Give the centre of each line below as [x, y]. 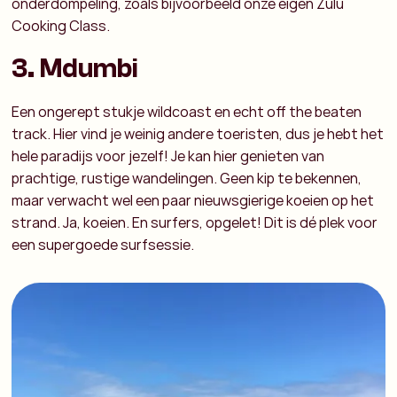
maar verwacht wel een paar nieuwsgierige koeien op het [193, 200]
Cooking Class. [61, 25]
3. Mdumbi [75, 68]
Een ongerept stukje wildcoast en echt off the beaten [187, 111]
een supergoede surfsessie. [103, 244]
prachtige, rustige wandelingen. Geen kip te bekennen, [187, 178]
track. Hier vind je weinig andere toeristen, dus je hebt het [198, 133]
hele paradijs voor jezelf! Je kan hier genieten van [168, 156]
